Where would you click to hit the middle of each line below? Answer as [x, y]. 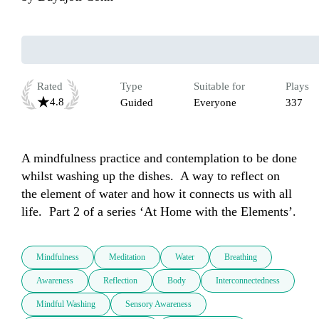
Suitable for [219, 87]
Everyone [215, 103]
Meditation [127, 257]
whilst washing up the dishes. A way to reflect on [151, 176]
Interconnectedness [248, 281]
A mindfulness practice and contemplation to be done [159, 158]
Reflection [120, 281]
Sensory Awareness [158, 304]
